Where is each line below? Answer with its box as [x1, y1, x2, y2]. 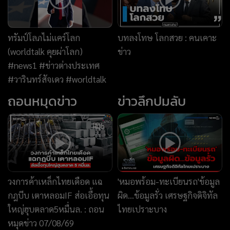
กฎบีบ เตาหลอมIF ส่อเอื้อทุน [8, 61, 109, 73]
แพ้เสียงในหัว [118, 197, 165, 208]
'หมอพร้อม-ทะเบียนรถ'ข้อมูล [118, 47, 220, 59]
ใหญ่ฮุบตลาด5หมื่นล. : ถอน [8, 75, 104, 87]
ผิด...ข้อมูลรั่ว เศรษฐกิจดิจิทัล [118, 61, 218, 73]
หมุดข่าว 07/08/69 [8, 89, 74, 101]
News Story [8, 112, 73, 132]
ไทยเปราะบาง [118, 75, 167, 87]
